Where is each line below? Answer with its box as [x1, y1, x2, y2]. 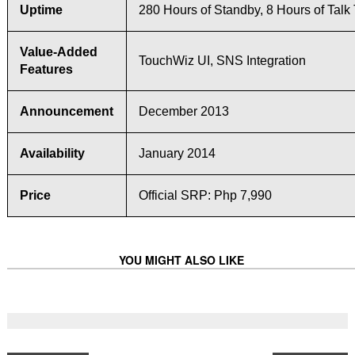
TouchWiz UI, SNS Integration [138, 53, 306, 67]
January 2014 [138, 146, 216, 160]
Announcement [19, 104, 113, 118]
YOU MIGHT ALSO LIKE [118, 251, 244, 268]
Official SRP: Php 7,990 [138, 188, 272, 202]
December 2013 [138, 104, 229, 118]
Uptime [19, 2, 63, 17]
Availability [19, 146, 85, 160]
